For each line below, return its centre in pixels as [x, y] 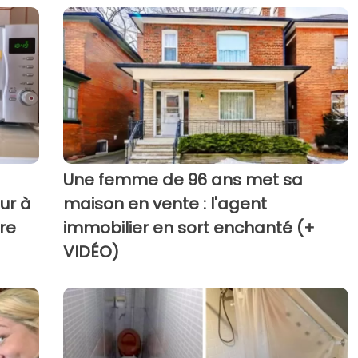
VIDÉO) [91, 252]
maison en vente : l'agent [165, 204]
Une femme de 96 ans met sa [183, 180]
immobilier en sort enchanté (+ [189, 228]
